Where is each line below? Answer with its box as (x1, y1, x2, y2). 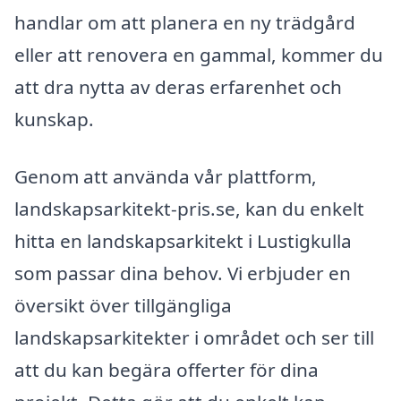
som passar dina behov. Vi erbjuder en (14, 260, 351, 286)
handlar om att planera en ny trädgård (14, 10, 355, 36)
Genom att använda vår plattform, (14, 163, 317, 189)
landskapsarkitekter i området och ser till (14, 324, 374, 350)
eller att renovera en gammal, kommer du (14, 42, 383, 68)
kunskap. (14, 107, 94, 132)
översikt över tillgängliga (14, 292, 232, 318)
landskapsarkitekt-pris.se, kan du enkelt (14, 195, 364, 221)
